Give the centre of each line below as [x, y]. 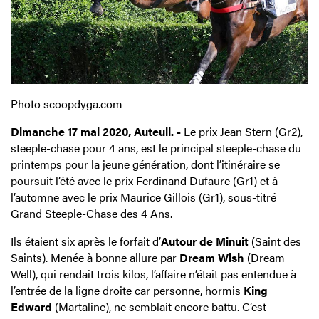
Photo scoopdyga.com [67, 104]
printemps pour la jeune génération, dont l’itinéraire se [145, 164]
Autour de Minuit [205, 241]
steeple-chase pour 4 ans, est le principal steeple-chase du [156, 148]
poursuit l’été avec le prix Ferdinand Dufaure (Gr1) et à [144, 181]
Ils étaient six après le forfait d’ [86, 241]
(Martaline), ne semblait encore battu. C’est [159, 307]
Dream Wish [212, 258]
